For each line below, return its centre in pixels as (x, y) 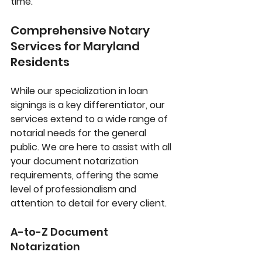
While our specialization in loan (80, 91)
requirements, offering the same (86, 175)
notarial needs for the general (80, 133)
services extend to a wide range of (90, 119)
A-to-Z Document (61, 232)
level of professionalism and (75, 189)
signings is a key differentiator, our (89, 105)
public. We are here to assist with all (92, 147)
